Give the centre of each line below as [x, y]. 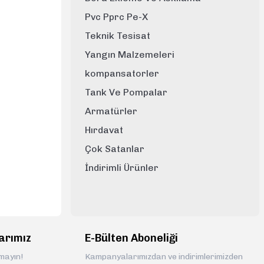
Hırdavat [104, 130]
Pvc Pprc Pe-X [116, 17]
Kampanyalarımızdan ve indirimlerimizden [164, 257]
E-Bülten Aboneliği [131, 238]
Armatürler [111, 111]
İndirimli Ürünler [122, 168]
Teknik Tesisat [118, 36]
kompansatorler [122, 73]
